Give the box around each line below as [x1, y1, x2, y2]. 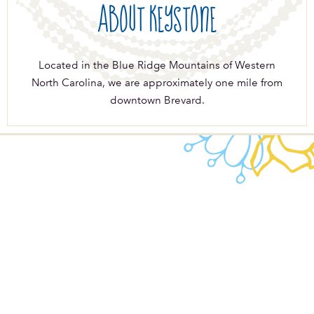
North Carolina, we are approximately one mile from [32, 76, 282, 90]
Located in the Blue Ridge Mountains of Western [39, 59, 275, 72]
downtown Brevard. [109, 94, 205, 107]
